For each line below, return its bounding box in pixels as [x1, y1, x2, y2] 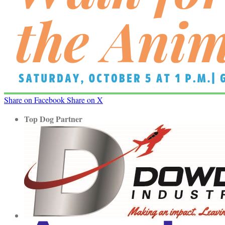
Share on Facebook [4, 94, 65, 105]
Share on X [67, 94, 103, 105]
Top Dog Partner [24, 113, 82, 125]
